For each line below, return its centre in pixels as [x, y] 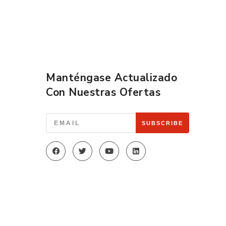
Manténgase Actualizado [112, 78]
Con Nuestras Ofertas [103, 93]
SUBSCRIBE [162, 123]
